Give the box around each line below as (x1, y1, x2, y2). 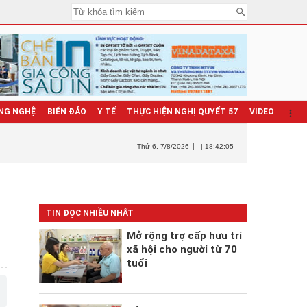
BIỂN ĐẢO (47, 107, 86, 116)
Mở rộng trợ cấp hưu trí (126, 230, 242, 242)
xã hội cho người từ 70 (126, 243, 237, 256)
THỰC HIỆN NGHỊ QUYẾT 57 (126, 107, 238, 116)
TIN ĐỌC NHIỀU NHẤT (45, 208, 134, 218)
